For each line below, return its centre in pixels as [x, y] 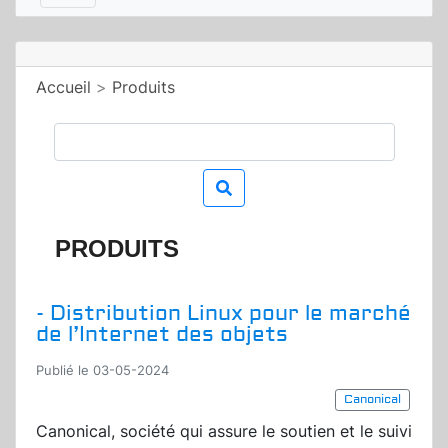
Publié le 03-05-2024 [102, 371]
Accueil [63, 87]
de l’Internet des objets [162, 335]
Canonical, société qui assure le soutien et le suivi [224, 431]
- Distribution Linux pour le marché [223, 314]
